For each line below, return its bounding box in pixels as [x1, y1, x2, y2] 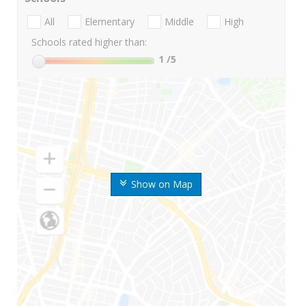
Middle [165, 15, 194, 29]
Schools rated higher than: [31, 36, 147, 49]
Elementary [85, 15, 135, 29]
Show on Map [130, 178, 193, 191]
